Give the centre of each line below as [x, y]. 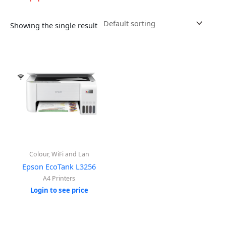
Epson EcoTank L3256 [59, 167]
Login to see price [59, 190]
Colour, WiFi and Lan [59, 154]
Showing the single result [54, 25]
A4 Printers [59, 179]
